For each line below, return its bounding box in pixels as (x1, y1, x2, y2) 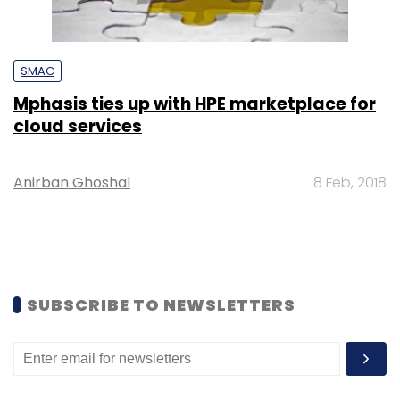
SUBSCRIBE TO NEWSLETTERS (27, 293, 296, 316)
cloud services (13, 113, 142, 138)
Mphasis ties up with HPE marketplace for (13, 91, 376, 116)
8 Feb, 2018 (313, 171, 387, 193)
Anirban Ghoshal (13, 171, 130, 193)
